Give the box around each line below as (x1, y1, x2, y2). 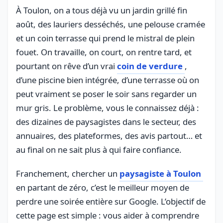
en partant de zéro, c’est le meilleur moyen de (16, 181, 189, 193)
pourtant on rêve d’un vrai (16, 60, 117, 72)
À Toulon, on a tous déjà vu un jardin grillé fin (16, 4, 187, 16)
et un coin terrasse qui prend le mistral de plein (16, 32, 195, 44)
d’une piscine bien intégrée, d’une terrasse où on (16, 74, 199, 86)
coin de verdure (117, 60, 183, 72)
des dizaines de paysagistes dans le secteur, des (16, 115, 196, 127)
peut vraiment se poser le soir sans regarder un (16, 88, 197, 100)
